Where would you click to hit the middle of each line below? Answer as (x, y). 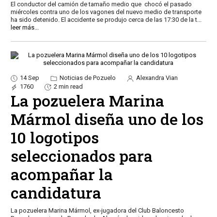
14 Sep (29, 78)
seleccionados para (81, 155)
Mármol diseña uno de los (107, 119)
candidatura (56, 192)
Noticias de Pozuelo (87, 78)
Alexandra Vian (156, 78)
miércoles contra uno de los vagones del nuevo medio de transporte (106, 12)
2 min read (68, 86)
